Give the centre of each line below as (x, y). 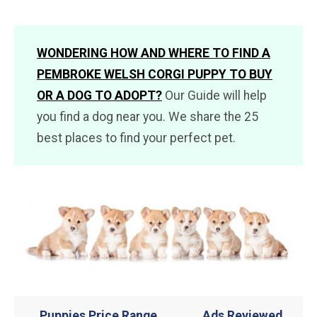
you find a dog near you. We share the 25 (148, 116)
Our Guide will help (214, 95)
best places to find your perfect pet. (136, 138)
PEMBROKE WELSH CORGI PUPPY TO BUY (155, 74)
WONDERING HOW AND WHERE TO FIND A (154, 53)
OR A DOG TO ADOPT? (99, 95)
